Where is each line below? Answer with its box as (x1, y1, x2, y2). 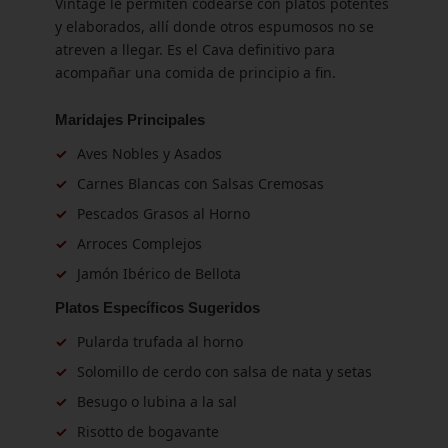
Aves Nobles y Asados (77, 143, 222, 163)
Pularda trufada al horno (77, 331, 243, 351)
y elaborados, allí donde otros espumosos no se (55, 17, 374, 37)
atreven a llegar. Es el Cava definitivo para (55, 40, 335, 60)
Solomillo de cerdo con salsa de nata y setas (77, 361, 372, 381)
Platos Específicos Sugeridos (55, 298, 260, 316)
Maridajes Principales (55, 111, 205, 129)
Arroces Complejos (77, 233, 202, 253)
